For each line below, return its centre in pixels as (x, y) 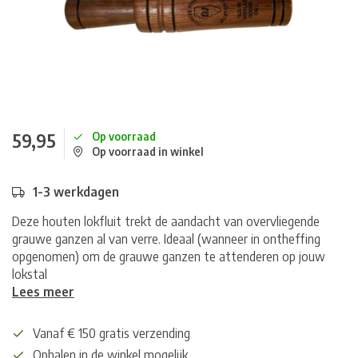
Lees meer (43, 292)
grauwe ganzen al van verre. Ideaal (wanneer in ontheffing (166, 239)
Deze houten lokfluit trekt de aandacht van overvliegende (166, 221)
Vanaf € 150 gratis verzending (111, 333)
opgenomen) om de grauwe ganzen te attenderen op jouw (169, 257)
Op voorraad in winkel (148, 151)
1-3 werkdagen (76, 192)
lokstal (30, 274)
